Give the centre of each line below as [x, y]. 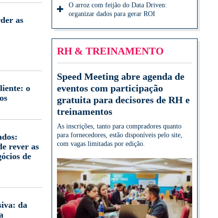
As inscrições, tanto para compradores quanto [119, 126]
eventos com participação [110, 88]
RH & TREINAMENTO [110, 51]
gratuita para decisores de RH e [123, 100]
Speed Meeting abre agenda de [121, 76]
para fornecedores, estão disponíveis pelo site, [120, 135]
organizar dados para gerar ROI [112, 14]
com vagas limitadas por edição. [101, 144]
